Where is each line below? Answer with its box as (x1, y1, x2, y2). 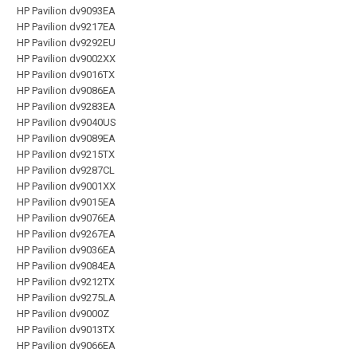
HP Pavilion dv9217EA (17, 20, 116, 33)
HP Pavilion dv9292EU (17, 36, 116, 49)
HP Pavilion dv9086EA (17, 84, 116, 96)
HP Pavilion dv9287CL (17, 163, 115, 176)
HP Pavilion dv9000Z (17, 307, 109, 320)
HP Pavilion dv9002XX (17, 52, 116, 65)
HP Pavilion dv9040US (17, 116, 116, 128)
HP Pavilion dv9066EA (17, 339, 116, 351)
